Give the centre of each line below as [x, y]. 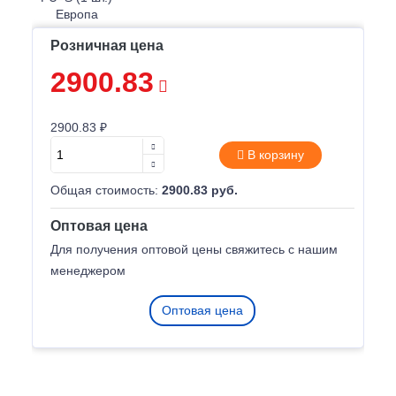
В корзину [274, 154]
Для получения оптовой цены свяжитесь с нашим [194, 249]
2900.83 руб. [200, 190]
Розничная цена [107, 46]
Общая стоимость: [106, 190]
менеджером [88, 270]
